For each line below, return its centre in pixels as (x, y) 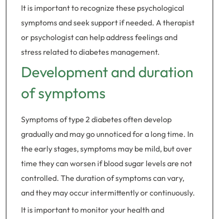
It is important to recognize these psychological (103, 8)
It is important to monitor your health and (93, 210)
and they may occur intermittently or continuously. (108, 193)
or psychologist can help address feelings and (99, 37)
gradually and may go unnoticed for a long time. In (107, 134)
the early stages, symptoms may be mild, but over (107, 149)
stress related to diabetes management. (90, 52)
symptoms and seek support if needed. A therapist (108, 22)
